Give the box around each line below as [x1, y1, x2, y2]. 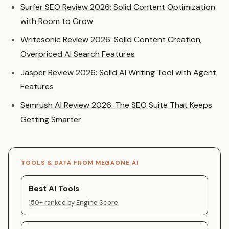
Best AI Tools [29, 183, 80, 194]
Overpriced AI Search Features [20, 49, 135, 60]
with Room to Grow [20, 16, 93, 27]
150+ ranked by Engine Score [29, 198, 119, 208]
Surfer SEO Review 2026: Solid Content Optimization [20, 2, 215, 13]
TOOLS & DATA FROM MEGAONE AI [21, 159, 139, 167]
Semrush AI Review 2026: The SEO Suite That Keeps [20, 100, 212, 111]
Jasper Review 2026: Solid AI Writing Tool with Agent [20, 67, 216, 78]
